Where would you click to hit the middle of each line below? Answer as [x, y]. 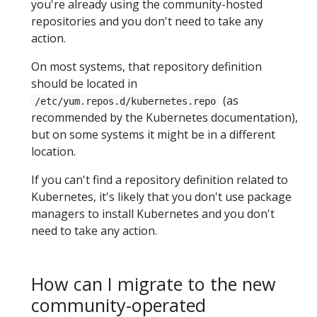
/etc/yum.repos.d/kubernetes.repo [126, 101]
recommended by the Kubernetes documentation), [165, 117]
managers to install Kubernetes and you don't [153, 213]
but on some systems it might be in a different [153, 134]
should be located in [84, 83]
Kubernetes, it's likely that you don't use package [161, 196]
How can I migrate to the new [154, 283]
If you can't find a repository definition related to [160, 179]
